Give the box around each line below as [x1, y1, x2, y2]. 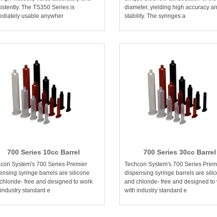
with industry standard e [124, 187, 187, 194]
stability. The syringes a [124, 13, 186, 20]
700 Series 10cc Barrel [7, 148, 80, 156]
